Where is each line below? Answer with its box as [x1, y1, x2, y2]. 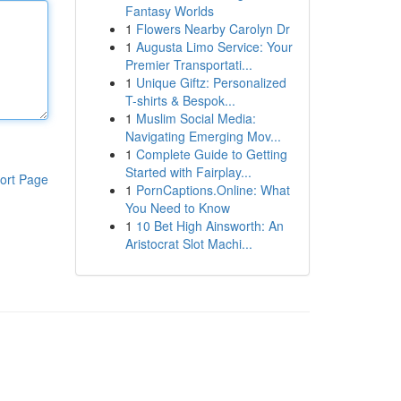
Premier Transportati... [124, 55, 252, 73]
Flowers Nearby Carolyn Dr [135, 20, 290, 38]
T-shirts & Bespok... [124, 91, 235, 109]
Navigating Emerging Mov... [124, 127, 281, 145]
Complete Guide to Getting [135, 145, 287, 163]
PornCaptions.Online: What [135, 181, 290, 199]
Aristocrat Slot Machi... [124, 235, 252, 252]
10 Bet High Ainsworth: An [135, 217, 284, 235]
